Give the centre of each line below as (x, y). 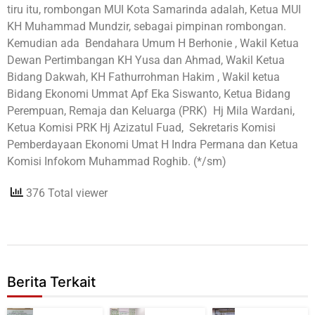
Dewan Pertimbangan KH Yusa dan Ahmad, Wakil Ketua (146, 60)
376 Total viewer (65, 193)
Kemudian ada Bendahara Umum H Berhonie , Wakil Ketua (153, 43)
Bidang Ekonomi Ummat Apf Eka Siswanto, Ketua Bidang (149, 94)
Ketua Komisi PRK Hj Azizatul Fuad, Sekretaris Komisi (141, 127)
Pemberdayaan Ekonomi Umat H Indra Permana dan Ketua (153, 144)
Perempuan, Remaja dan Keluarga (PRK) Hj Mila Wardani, (151, 110)
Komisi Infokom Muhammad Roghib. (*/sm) (117, 161)
